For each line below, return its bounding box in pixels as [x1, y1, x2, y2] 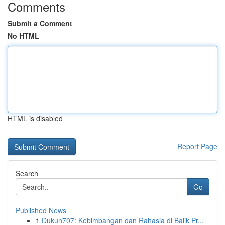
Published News [16, 205, 66, 215]
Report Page [177, 141, 217, 151]
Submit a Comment [8, 18, 72, 28]
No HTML [8, 31, 39, 41]
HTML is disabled [8, 113, 63, 123]
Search [16, 168, 38, 178]
